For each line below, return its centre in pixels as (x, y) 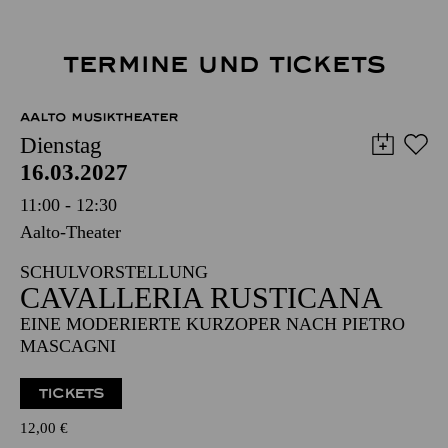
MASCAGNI (68, 345)
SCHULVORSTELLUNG (114, 271)
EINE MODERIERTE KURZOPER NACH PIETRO (212, 323)
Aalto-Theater (70, 231)
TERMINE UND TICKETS (224, 64)
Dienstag (61, 145)
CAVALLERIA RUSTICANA (201, 297)
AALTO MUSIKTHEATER (99, 116)
